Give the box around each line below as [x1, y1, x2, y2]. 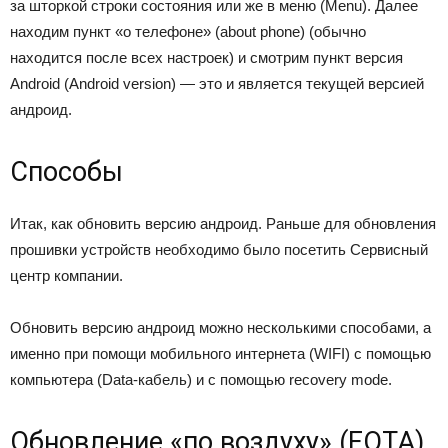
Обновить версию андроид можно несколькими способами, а [10, 319, 431, 336]
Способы [10, 156, 123, 188]
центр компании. [10, 267, 123, 284]
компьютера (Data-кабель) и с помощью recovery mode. [10, 371, 392, 388]
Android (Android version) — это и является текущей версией [10, 75, 424, 92]
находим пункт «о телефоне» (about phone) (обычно [10, 23, 366, 40]
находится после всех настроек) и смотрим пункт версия [10, 49, 403, 66]
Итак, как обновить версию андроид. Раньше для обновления [10, 215, 436, 232]
